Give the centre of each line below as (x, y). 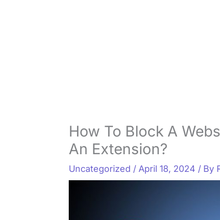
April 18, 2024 (168, 169)
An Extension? (118, 149)
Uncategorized (100, 169)
